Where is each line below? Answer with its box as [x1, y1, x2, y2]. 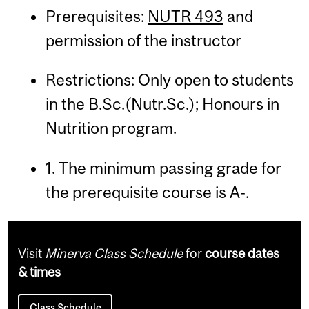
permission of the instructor [45, 31, 241, 50]
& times [18, 264, 61, 280]
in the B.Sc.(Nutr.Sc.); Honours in [45, 94, 279, 114]
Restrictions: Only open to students [45, 70, 294, 90]
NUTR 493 [147, 7, 223, 26]
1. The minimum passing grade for [45, 158, 281, 177]
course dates [205, 246, 280, 261]
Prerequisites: [45, 7, 148, 26]
